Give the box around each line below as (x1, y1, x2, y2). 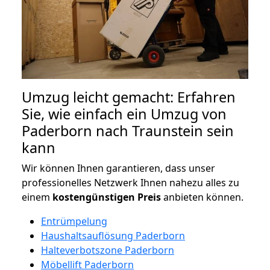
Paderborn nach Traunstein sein (22, 121, 234, 140)
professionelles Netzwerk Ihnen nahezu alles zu (22, 175, 239, 189)
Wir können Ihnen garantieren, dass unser (22, 161, 215, 175)
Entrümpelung (41, 214, 107, 228)
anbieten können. (161, 190, 243, 204)
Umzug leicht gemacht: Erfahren (22, 87, 236, 107)
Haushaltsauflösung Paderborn (41, 228, 185, 242)
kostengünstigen (52, 190, 135, 204)
